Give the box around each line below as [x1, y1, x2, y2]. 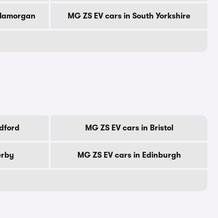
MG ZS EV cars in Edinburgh [77, 151, 181, 160]
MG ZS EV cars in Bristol [85, 124, 173, 132]
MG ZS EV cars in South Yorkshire [68, 12, 190, 20]
